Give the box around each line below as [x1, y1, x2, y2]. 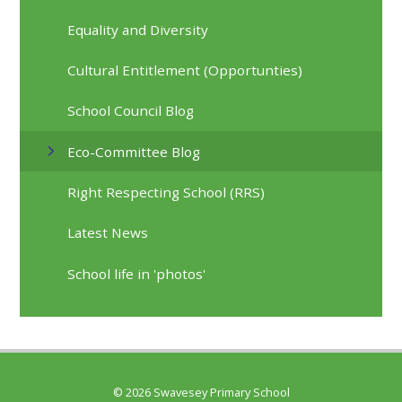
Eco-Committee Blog [67, 142, 201, 161]
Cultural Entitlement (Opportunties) [67, 60, 303, 79]
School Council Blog [67, 101, 195, 120]
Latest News [67, 223, 149, 242]
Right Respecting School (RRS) [67, 182, 266, 201]
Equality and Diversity [67, 20, 209, 39]
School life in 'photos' [67, 264, 206, 283]
